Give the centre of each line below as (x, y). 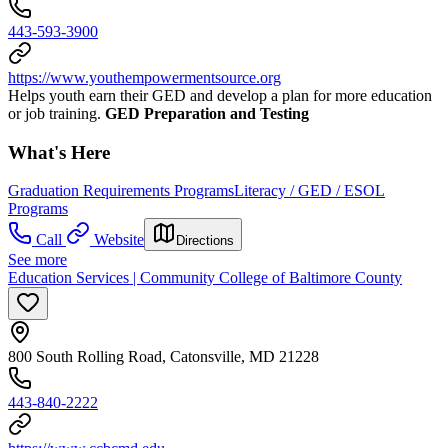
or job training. (56, 113)
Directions (205, 241)
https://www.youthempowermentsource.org (144, 77)
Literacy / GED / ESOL (309, 191)
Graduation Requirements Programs (121, 191)
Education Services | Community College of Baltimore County (205, 278)
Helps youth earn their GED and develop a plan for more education (220, 95)
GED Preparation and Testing (207, 113)
